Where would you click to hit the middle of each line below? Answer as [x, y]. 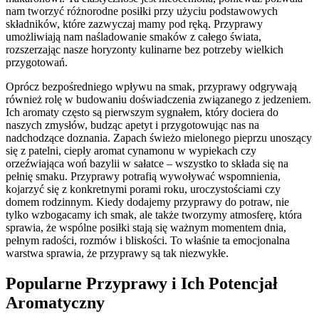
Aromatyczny [55, 302]
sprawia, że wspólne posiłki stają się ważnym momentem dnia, [146, 227]
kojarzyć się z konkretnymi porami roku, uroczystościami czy [143, 189]
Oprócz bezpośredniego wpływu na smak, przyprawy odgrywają [151, 86]
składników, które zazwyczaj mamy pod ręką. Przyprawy [134, 23]
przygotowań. [37, 62]
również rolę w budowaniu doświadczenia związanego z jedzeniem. [158, 99]
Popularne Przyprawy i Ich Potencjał [142, 283]
